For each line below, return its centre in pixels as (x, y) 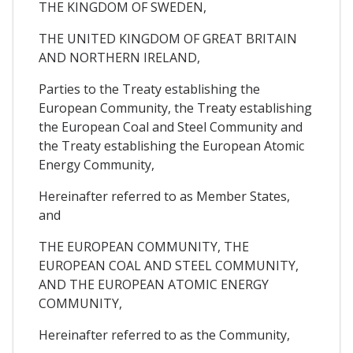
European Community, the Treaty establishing (175, 108)
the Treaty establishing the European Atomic (171, 145)
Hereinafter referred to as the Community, (164, 334)
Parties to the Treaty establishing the (149, 89)
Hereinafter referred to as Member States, (164, 196)
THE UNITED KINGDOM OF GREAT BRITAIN (168, 38)
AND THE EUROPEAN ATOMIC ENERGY (154, 284)
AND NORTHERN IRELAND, (119, 57)
